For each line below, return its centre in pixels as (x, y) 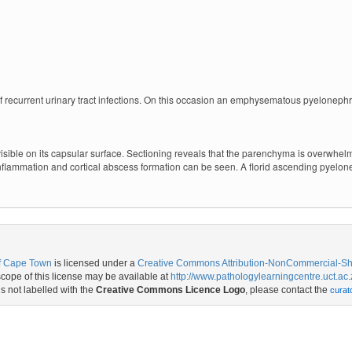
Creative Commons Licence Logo (170, 290)
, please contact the (288, 290)
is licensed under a (95, 263)
